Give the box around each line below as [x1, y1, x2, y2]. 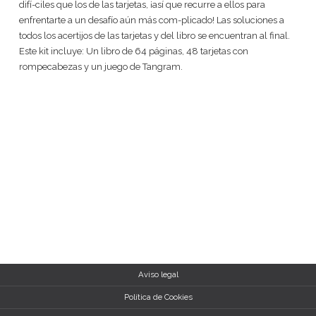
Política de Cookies [123, 292, 193, 302]
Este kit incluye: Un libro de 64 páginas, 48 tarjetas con [19, 46, 248, 56]
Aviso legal [138, 269, 178, 279]
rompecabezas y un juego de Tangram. [19, 61, 183, 72]
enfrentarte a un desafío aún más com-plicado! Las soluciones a [19, 15, 284, 25]
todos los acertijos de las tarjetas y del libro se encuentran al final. [19, 30, 290, 41]
